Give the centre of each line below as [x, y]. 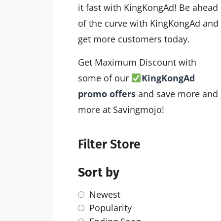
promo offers [107, 93]
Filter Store [109, 145]
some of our [105, 78]
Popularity [110, 208]
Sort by [99, 172]
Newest [105, 194]
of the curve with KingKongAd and [148, 23]
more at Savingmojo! [121, 109]
